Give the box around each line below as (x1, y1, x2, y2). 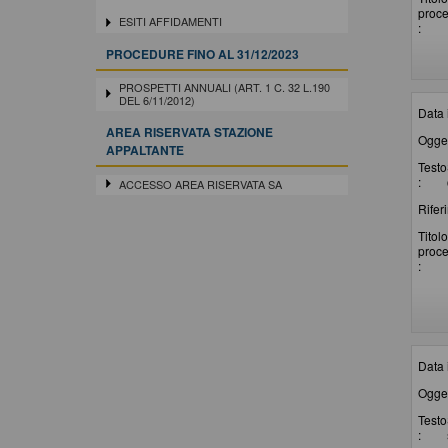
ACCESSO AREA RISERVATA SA (118, 175, 282, 192)
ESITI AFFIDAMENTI (118, 13, 222, 30)
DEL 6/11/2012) (118, 92, 195, 109)
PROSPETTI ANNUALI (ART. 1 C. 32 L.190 (118, 79, 330, 96)
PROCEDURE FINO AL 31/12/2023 (106, 44, 299, 63)
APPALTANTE (106, 141, 184, 160)
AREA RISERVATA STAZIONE (106, 123, 273, 142)
